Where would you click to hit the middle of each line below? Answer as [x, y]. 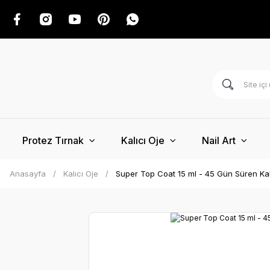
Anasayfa [28, 174]
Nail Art [219, 140]
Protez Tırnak [53, 140]
